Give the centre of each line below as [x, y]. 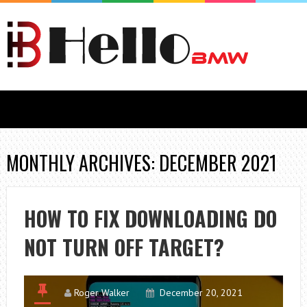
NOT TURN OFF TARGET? [124, 247]
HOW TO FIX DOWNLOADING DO [150, 218]
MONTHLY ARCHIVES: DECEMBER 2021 [141, 163]
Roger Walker [101, 293]
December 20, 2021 [201, 293]
